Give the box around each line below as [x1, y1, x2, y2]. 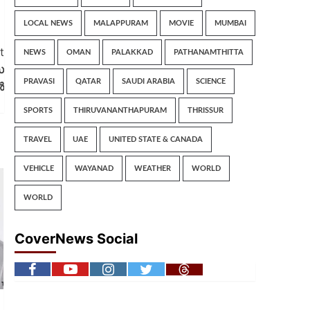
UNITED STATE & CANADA [108, 136, 203, 143]
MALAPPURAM [93, 19, 148, 27]
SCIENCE [195, 77, 226, 85]
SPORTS [23, 107, 53, 114]
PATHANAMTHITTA [173, 48, 244, 56]
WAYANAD [74, 165, 113, 172]
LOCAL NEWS [23, 19, 73, 27]
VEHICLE [23, 165, 54, 172]
